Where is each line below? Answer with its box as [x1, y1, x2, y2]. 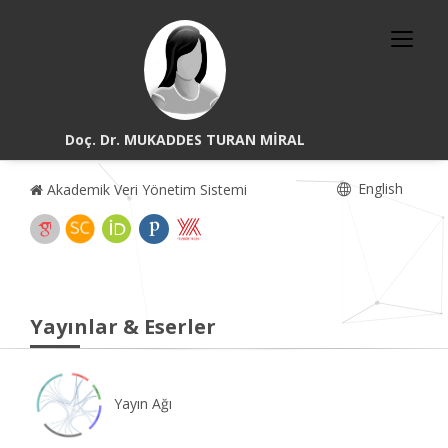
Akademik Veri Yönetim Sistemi [43, 180, 247, 199]
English [354, 179, 403, 198]
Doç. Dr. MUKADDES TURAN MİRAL [65, 130, 306, 149]
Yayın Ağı [110, 393, 172, 413]
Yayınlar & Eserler [30, 313, 216, 340]
